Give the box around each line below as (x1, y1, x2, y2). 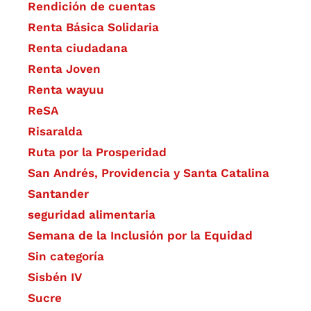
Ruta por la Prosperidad (28, 145, 167, 160)
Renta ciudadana (28, 41, 128, 56)
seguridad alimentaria (28, 208, 155, 222)
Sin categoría (28, 249, 104, 264)
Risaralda (28, 124, 83, 139)
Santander (28, 187, 89, 201)
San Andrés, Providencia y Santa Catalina (28, 166, 269, 180)
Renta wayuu (28, 83, 104, 97)
